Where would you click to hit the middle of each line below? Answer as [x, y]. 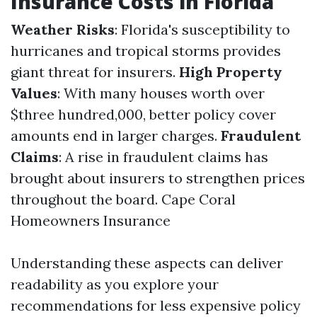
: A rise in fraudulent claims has [163, 157]
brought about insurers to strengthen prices [158, 178]
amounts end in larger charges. [116, 136]
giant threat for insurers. [95, 72]
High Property [231, 72]
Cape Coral [198, 199]
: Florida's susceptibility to [202, 29]
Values [34, 93]
